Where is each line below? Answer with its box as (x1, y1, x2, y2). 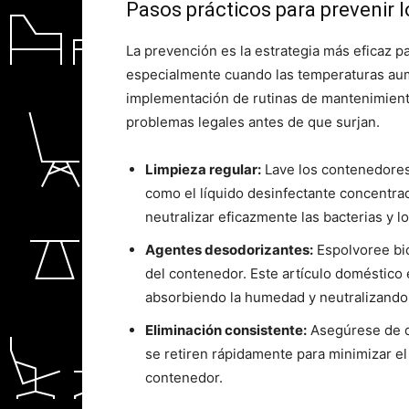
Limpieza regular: (145, 161, 261, 178)
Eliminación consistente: (145, 321, 307, 339)
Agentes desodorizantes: (145, 241, 313, 258)
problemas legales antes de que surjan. (126, 113, 380, 131)
